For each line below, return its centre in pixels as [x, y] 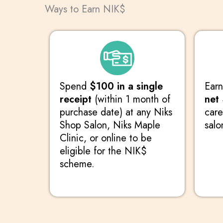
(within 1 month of [131, 100]
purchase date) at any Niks [116, 112]
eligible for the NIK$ [103, 151]
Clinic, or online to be [106, 138]
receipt [76, 100]
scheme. [77, 164]
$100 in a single [126, 87]
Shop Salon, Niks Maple [110, 125]
